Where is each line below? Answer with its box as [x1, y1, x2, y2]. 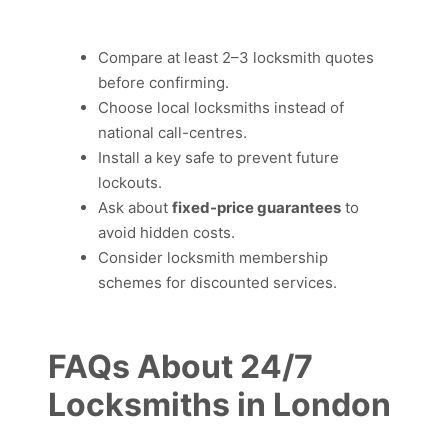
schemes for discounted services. [98, 272, 337, 292]
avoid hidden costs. [98, 222, 235, 242]
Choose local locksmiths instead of [98, 97, 344, 117]
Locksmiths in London [48, 384, 391, 424]
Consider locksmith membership [98, 247, 328, 267]
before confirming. [98, 72, 229, 92]
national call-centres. [98, 122, 247, 142]
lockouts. [98, 172, 162, 192]
